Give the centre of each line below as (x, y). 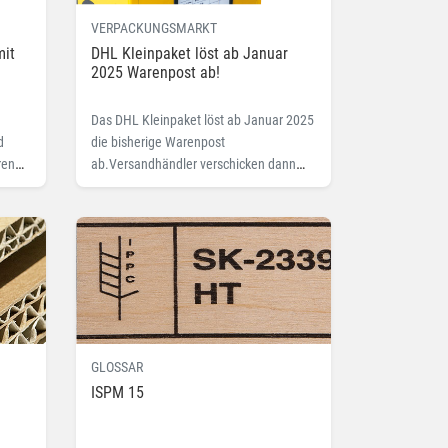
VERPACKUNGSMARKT (154, 27)
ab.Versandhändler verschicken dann (193, 163)
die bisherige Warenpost (158, 141)
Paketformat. (127, 207)
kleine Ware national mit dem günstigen (201, 185)
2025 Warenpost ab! (155, 72)
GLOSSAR (117, 367)
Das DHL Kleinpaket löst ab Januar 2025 (202, 119)
